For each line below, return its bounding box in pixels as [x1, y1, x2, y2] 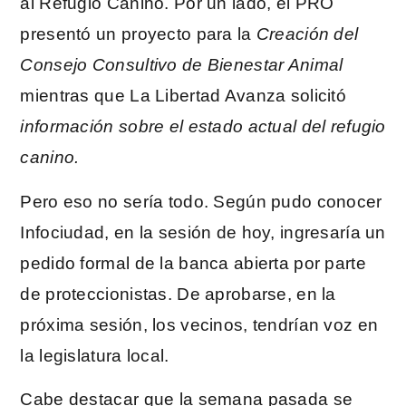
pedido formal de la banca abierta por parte [20, 253, 366, 273]
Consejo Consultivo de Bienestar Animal [20, 55, 343, 75]
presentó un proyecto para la [20, 24, 256, 44]
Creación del [256, 24, 359, 44]
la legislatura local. [20, 345, 169, 365]
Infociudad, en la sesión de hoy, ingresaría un [20, 222, 386, 242]
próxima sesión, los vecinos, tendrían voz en [20, 314, 379, 334]
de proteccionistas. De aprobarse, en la [20, 284, 336, 304]
